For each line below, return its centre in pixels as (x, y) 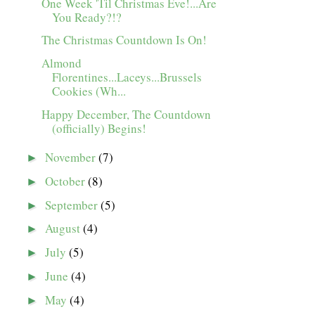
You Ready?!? (87, 17)
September (73, 205)
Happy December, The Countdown (127, 114)
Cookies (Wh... (89, 91)
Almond (62, 63)
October (67, 181)
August (64, 229)
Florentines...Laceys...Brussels (127, 77)
